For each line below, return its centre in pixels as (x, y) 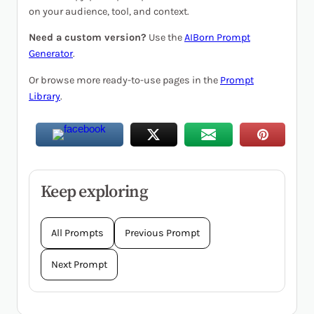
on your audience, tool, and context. (109, 11)
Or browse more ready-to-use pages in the (124, 80)
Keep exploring (94, 191)
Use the (165, 38)
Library (45, 96)
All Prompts (77, 233)
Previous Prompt (162, 233)
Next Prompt (79, 265)
